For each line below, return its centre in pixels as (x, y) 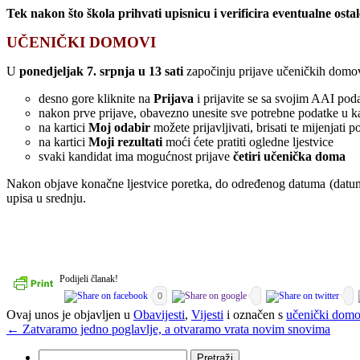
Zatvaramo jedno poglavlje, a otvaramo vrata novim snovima (175, 329)
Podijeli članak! (89, 278)
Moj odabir (119, 127)
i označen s (255, 314)
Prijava (174, 98)
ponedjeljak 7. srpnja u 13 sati (101, 71)
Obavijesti (159, 314)
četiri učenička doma (289, 156)
